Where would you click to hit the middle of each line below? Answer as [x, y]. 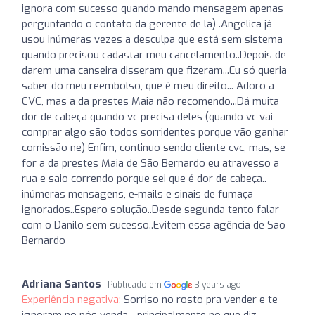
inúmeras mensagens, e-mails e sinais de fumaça [137, 194]
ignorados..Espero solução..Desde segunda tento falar [150, 209]
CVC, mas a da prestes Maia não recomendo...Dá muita [150, 101]
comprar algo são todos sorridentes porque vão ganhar [155, 132]
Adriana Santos [62, 284]
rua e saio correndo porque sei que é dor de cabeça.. [144, 178]
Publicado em [136, 284]
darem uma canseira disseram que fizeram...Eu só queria [154, 70]
